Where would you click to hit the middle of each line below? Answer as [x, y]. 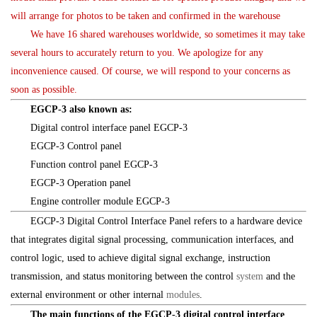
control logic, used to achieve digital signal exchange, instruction [140, 258]
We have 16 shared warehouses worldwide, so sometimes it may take [168, 34]
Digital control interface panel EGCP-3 [109, 128]
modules [183, 295]
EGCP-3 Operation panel [81, 183]
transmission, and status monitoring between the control [123, 276]
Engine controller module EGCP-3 [100, 201]
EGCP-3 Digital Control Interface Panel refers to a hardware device [166, 221]
